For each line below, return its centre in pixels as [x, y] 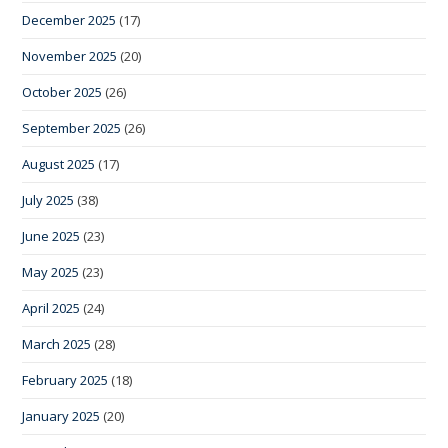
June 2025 [51, 236]
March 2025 [57, 344]
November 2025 [70, 56]
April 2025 [51, 308]
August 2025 [59, 164]
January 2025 [61, 416]
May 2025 [51, 272]
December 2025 [69, 20]
